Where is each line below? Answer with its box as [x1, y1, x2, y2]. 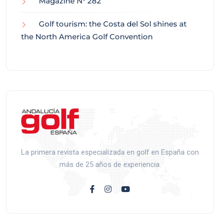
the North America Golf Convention [21, 31, 153, 41]
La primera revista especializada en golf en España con [21, 148, 199, 157]
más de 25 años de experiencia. [59, 160, 161, 169]
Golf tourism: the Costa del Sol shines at [39, 19, 187, 28]
